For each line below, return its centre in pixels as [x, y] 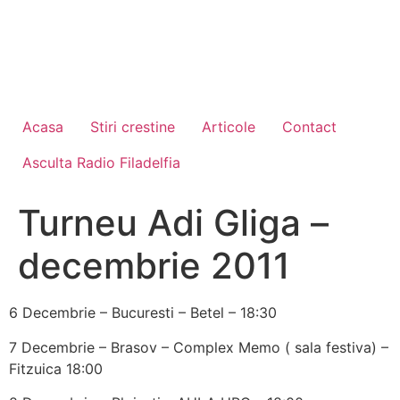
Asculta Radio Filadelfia [101, 163]
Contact [309, 127]
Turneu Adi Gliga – [173, 223]
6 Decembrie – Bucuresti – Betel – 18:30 [143, 313]
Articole [229, 127]
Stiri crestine [133, 127]
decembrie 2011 [154, 266]
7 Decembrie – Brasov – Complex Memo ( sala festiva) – [199, 347]
